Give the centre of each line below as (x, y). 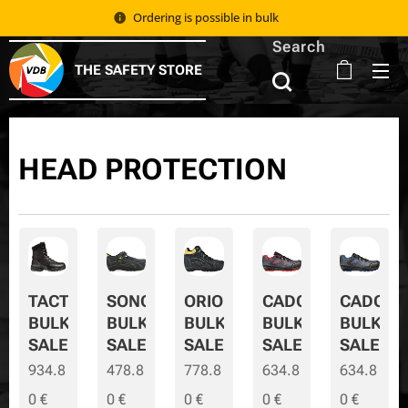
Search (299, 46)
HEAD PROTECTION (153, 169)
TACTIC (56, 301)
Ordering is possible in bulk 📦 (214, 17)
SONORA (140, 301)
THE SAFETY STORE (138, 70)
